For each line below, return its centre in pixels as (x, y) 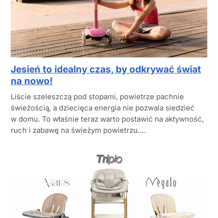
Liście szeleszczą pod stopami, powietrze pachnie (97, 96)
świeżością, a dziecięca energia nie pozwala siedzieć (103, 108)
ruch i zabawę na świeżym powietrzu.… (78, 130)
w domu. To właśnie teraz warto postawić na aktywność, (107, 119)
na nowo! (32, 81)
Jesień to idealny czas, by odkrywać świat (106, 69)
